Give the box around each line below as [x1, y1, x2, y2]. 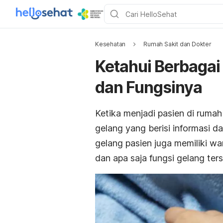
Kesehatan [95, 40, 126, 48]
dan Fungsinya [95, 78, 202, 97]
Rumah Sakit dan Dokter [143, 40, 212, 48]
